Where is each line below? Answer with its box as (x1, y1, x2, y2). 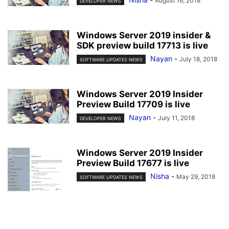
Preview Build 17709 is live (77, 99, 190, 110)
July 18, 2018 (179, 55, 217, 63)
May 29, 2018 (176, 173, 215, 181)
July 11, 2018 (158, 114, 195, 122)
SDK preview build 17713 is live (77, 40, 208, 51)
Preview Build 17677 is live (77, 158, 189, 169)
